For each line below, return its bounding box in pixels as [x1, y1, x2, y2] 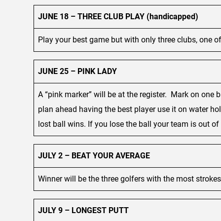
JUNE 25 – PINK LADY [38, 66, 117, 76]
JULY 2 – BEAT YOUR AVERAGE [38, 150, 150, 160]
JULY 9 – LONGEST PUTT [38, 205, 129, 215]
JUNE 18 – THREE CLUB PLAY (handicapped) [38, 11, 198, 21]
